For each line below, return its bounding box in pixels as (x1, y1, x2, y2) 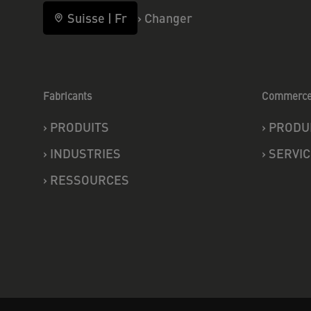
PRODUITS (50, 117, 109, 135)
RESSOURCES (50, 170, 129, 188)
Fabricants (43, 87, 92, 103)
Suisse (67, 8, 105, 26)
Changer (144, 8, 192, 26)
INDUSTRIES (50, 144, 121, 162)
